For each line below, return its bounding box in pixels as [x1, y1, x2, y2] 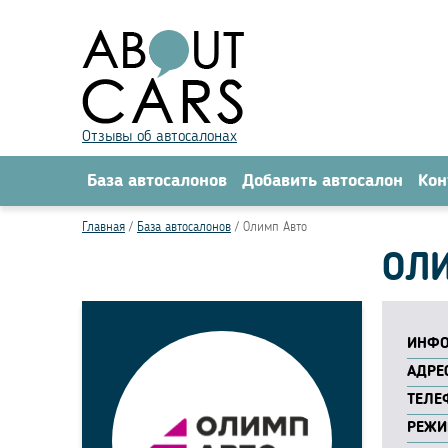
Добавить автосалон [242, 172, 403, 190]
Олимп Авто [243, 221, 307, 234]
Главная [82, 221, 125, 234]
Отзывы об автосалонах [82, 129, 237, 145]
